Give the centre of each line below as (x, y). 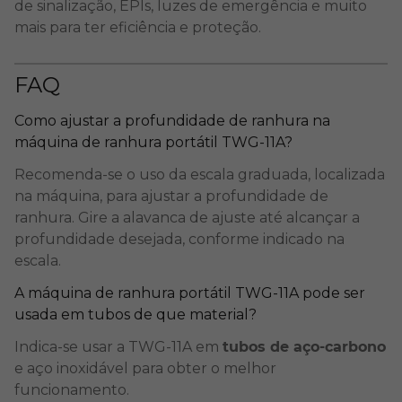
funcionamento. (72, 390)
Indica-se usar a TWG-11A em (118, 347)
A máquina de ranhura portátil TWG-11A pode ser (190, 293)
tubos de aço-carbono (304, 347)
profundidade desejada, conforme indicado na (179, 239)
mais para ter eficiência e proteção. (138, 27)
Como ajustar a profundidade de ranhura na (172, 121)
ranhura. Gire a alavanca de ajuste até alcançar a (187, 218)
